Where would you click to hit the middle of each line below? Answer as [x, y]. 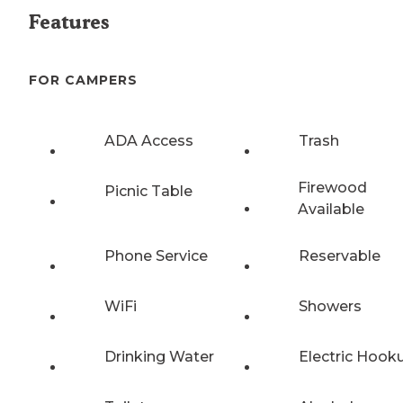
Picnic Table [148, 191]
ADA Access [149, 140]
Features [69, 22]
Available [331, 209]
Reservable [340, 255]
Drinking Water [159, 356]
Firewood [332, 187]
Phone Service [156, 255]
